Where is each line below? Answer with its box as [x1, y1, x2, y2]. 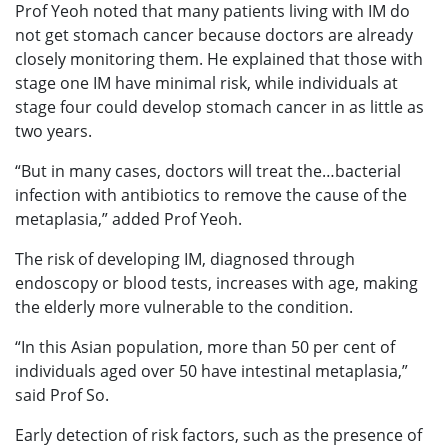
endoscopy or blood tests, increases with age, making [15, 271, 418, 294]
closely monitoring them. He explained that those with [15, 47, 423, 70]
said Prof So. [15, 383, 109, 406]
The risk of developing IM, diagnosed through [15, 247, 355, 270]
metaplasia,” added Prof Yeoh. [15, 207, 242, 230]
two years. [15, 119, 92, 142]
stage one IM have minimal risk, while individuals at [15, 71, 398, 94]
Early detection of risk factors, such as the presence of [15, 423, 422, 446]
